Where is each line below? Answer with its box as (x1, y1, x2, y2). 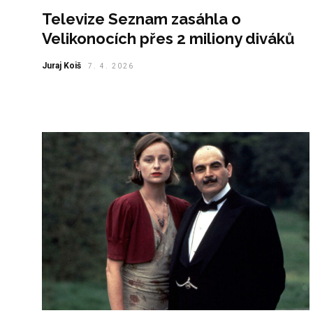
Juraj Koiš (42, 60, 81, 71)
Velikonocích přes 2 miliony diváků (42, 29, 295, 48)
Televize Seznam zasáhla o (42, 9, 241, 28)
